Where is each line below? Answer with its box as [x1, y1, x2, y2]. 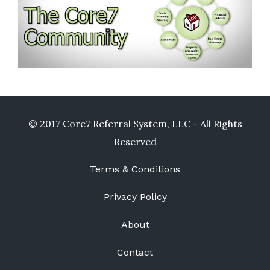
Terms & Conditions [90, 163, 180, 175]
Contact [117, 246, 153, 259]
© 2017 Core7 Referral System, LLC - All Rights [28, 118, 242, 130]
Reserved [113, 136, 157, 148]
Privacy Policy [103, 191, 167, 203]
